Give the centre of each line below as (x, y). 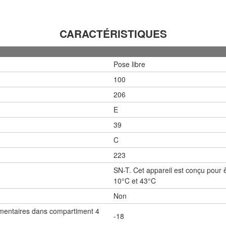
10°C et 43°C (135, 180)
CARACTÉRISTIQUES (113, 33)
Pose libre (129, 64)
